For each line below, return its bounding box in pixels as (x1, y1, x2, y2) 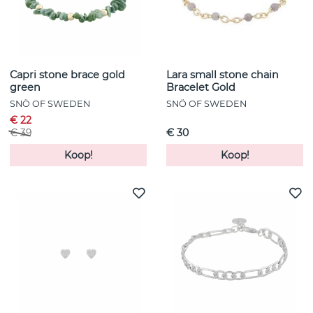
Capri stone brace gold (10, 68, 125, 82)
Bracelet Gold (166, 81, 235, 94)
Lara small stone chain (166, 68, 279, 82)
